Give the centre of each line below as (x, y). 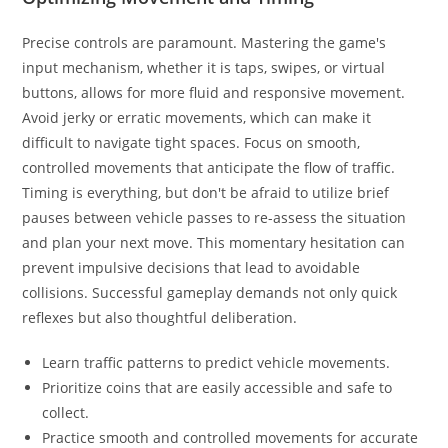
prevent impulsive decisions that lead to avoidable (191, 267)
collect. (66, 412)
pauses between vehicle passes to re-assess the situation (214, 217)
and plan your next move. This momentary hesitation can (214, 242)
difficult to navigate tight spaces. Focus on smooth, (191, 142)
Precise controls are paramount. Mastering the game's (204, 42)
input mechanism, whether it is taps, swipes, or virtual (204, 67)
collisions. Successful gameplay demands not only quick (210, 292)
